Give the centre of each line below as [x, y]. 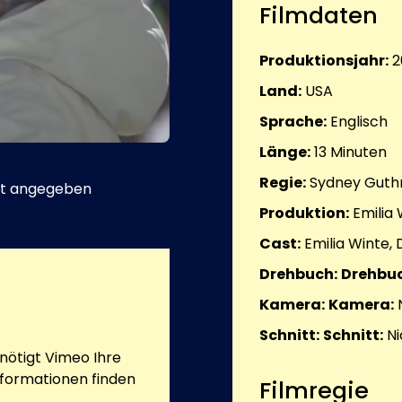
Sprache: [293, 122]
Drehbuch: [298, 275]
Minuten [357, 153]
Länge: [285, 153]
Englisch [359, 122]
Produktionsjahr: [324, 61]
